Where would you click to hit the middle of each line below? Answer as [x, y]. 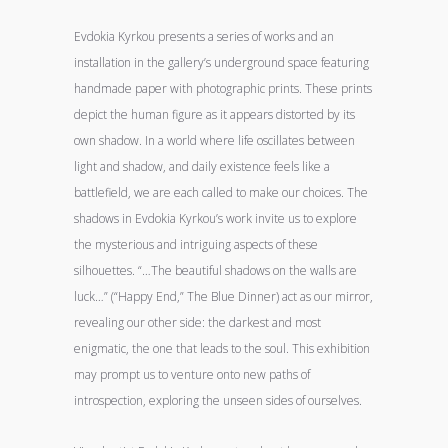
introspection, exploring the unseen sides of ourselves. [218, 400]
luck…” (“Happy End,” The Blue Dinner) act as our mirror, [223, 296]
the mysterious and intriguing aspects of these [196, 244]
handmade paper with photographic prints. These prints [223, 88]
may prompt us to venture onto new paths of [192, 374]
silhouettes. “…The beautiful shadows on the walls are [215, 270]
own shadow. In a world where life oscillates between [214, 140]
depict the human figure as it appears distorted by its [214, 114]
